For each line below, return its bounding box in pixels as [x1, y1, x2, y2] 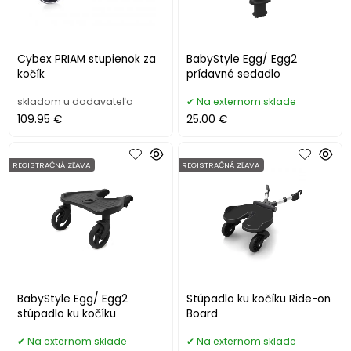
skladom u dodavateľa [17, 95, 134, 109]
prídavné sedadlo [186, 67, 281, 82]
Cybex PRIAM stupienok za [17, 52, 157, 67]
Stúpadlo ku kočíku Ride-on [186, 291, 331, 307]
